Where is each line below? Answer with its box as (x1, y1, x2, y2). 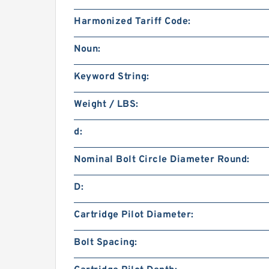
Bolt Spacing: (74, 237, 138, 249)
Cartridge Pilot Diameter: (74, 209, 194, 221)
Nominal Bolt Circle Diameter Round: (74, 154, 250, 166)
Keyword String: (74, 71, 150, 83)
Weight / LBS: (74, 98, 139, 110)
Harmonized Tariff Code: (74, 16, 191, 28)
